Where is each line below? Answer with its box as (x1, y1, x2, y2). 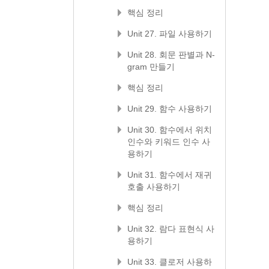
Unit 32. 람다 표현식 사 (127, 224, 214, 234)
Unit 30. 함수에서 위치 (127, 125, 212, 134)
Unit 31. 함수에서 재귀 (127, 170, 212, 180)
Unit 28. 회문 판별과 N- (127, 50, 215, 59)
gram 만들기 (127, 62, 175, 71)
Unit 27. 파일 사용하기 (127, 29, 212, 38)
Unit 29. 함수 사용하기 (127, 104, 212, 113)
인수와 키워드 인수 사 (127, 137, 210, 147)
